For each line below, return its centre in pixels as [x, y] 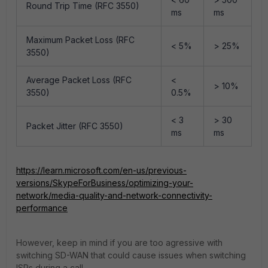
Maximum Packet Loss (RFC [80, 40]
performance [42, 208]
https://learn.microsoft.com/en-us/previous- [101, 170]
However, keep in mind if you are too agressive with [119, 243]
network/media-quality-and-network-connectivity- [114, 195]
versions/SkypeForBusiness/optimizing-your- [105, 183]
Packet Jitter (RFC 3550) [75, 126]
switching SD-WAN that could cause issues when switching [131, 255]
